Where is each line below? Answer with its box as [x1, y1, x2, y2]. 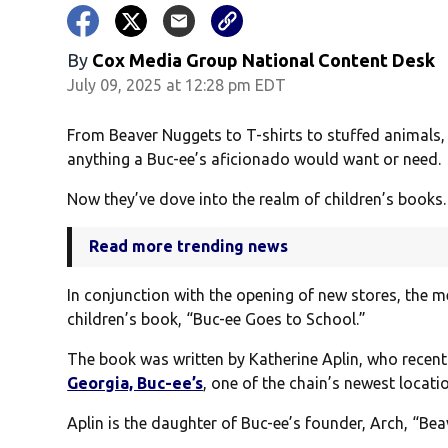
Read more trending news [89, 237, 289, 256]
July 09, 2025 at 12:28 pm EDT [67, 76, 287, 95]
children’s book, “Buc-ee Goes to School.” [67, 310, 367, 329]
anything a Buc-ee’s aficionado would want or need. [67, 150, 442, 169]
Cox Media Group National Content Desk [92, 50, 436, 71]
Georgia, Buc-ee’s [67, 374, 204, 393]
